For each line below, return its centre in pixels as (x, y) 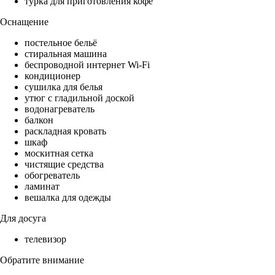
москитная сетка (59, 153)
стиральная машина (66, 54)
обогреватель (52, 176)
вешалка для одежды (68, 198)
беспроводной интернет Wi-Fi (87, 65)
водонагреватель (60, 109)
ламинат (42, 187)
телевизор (45, 239)
